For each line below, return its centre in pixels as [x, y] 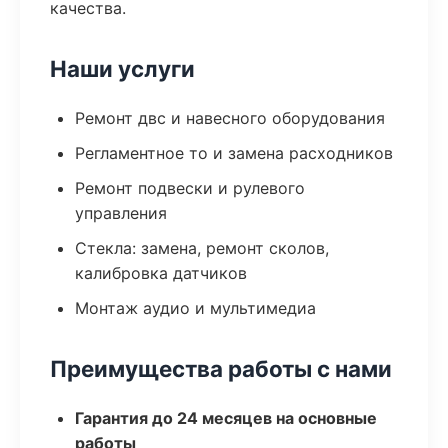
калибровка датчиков [161, 273]
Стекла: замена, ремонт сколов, [202, 248]
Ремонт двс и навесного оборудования [230, 118]
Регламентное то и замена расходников [234, 153]
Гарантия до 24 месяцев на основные [226, 418]
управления [121, 213]
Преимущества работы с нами [221, 368]
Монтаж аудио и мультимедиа [195, 308]
